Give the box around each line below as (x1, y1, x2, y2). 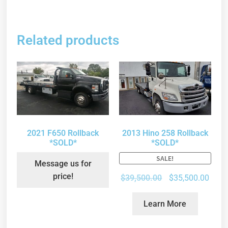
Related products (17, 33, 120, 48)
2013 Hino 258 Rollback (122, 128, 208, 138)
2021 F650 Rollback (27, 128, 99, 138)
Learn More (144, 198, 187, 209)
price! (52, 171, 73, 181)
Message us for (34, 158, 92, 168)
